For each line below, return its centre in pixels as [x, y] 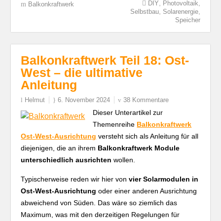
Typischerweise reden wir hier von [75, 179]
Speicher [187, 20]
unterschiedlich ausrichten [66, 160]
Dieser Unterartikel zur [128, 112]
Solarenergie [180, 12]
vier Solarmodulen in [164, 179]
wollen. [124, 160]
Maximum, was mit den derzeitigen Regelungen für [100, 215]
